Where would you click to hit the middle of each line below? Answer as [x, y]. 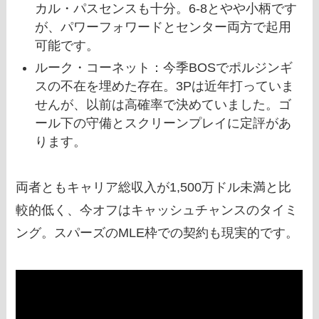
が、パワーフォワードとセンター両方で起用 [163, 27]
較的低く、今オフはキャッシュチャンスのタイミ [157, 210]
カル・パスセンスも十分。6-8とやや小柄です [166, 9]
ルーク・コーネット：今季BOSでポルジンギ [164, 67]
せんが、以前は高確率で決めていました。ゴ [163, 104]
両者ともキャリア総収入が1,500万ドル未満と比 [154, 188]
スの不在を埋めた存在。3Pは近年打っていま [165, 86]
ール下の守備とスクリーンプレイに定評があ [163, 123]
